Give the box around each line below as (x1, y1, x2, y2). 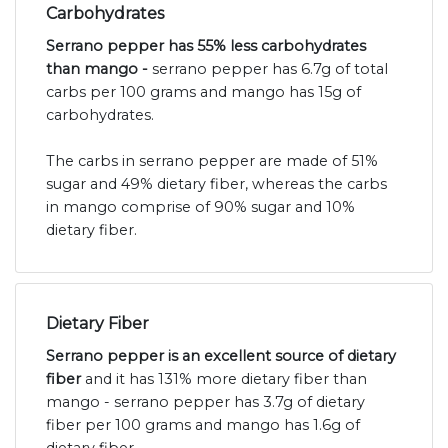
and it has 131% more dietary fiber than (81, 370, 367, 389)
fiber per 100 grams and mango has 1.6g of (46, 416, 360, 435)
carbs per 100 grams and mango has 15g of (46, 83, 361, 102)
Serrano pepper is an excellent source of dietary (46, 347, 396, 366)
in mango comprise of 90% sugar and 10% (46, 198, 355, 217)
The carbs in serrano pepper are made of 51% (46, 152, 378, 171)
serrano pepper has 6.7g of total (152, 60, 388, 79)
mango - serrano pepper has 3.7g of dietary (46, 393, 365, 412)
